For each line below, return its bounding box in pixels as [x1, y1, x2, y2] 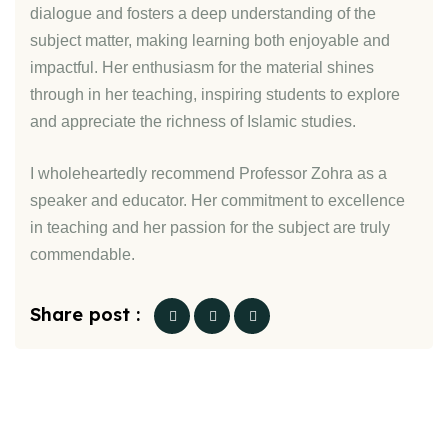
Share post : [30, 303, 140, 326]
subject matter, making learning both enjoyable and [30, 32, 390, 49]
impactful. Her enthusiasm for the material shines [30, 59, 374, 76]
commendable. [30, 246, 135, 263]
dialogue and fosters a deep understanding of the [30, 5, 376, 22]
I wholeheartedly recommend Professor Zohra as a [30, 165, 387, 182]
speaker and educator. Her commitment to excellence [30, 192, 405, 209]
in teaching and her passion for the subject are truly [30, 219, 390, 236]
